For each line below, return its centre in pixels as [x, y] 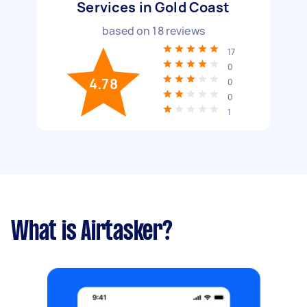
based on [127, 31]
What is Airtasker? [92, 232]
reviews [184, 31]
